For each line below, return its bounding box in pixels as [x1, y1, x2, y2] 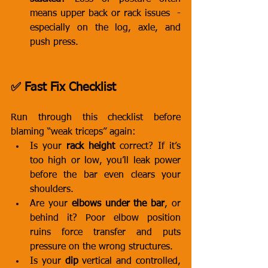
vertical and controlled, [78, 257, 181, 266]
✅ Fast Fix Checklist [11, 81, 116, 93]
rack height [66, 142, 115, 151]
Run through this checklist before [11, 113, 181, 123]
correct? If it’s [115, 142, 181, 151]
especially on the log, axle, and [30, 23, 181, 33]
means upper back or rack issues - [30, 9, 181, 19]
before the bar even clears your [30, 170, 181, 180]
